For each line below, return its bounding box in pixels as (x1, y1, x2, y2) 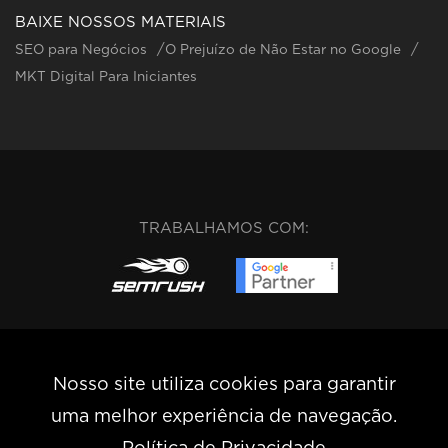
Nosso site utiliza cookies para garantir (52, 376, 396, 394)
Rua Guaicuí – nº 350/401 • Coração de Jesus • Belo (29, 423, 419, 439)
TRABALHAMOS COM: (139, 221, 309, 237)
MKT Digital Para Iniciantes (15, 70, 197, 85)
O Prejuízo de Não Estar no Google (165, 43, 401, 58)
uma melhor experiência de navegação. (51, 408, 397, 426)
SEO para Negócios (15, 43, 147, 58)
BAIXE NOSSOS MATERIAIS (15, 15, 226, 31)
